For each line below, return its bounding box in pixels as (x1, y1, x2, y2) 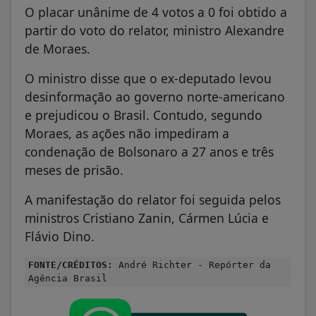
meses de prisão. (25, 161, 127, 178)
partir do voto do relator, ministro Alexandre (25, 21, 284, 39)
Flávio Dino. (25, 227, 102, 245)
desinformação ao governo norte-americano (25, 87, 285, 105)
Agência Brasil (28, 272, 107, 284)
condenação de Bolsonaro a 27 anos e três (25, 142, 274, 160)
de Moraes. (25, 39, 94, 57)
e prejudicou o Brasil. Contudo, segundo (25, 106, 262, 123)
